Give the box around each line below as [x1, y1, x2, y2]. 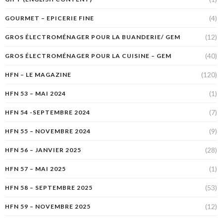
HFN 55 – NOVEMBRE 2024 [5, 127, 91, 135]
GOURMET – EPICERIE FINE [5, 14, 94, 22]
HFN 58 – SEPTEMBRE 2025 [5, 184, 93, 192]
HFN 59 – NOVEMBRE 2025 [5, 203, 91, 211]
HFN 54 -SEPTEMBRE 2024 [5, 109, 90, 116]
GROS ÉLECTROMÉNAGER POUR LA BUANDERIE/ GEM [5, 33, 180, 41]
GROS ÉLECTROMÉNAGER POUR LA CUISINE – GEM [5, 52, 171, 60]
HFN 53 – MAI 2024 [5, 90, 66, 98]
